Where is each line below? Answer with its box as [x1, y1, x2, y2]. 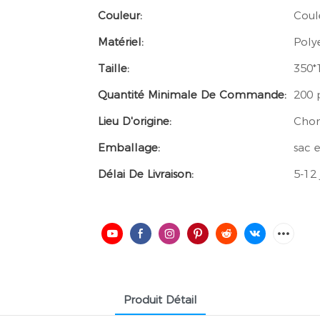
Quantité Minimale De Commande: [98, 88, 286, 102]
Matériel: [98, 35, 144, 49]
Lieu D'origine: [98, 114, 171, 129]
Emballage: [98, 141, 160, 155]
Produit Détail [123, 293, 197, 307]
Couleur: [98, 9, 142, 23]
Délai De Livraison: [98, 167, 194, 181]
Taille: [98, 61, 129, 76]
